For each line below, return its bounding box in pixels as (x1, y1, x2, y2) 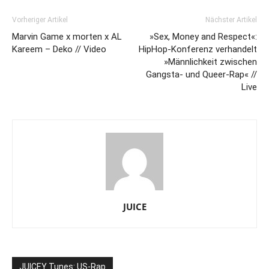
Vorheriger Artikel (12, 15, 68, 24)
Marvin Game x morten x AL (12, 31, 122, 42)
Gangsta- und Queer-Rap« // (146, 68, 257, 80)
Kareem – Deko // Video (12, 43, 106, 55)
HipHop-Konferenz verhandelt (139, 43, 257, 55)
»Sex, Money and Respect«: (150, 31, 257, 42)
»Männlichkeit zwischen (164, 56, 257, 67)
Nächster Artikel (205, 15, 257, 24)
